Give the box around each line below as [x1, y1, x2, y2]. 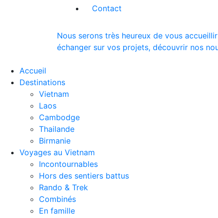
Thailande [39, 124, 74, 134]
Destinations [19, 77, 68, 87]
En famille [39, 205, 75, 216]
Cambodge [39, 112, 80, 122]
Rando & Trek [39, 182, 88, 192]
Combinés [39, 194, 76, 204]
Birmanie [39, 135, 71, 145]
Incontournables [39, 159, 98, 169]
